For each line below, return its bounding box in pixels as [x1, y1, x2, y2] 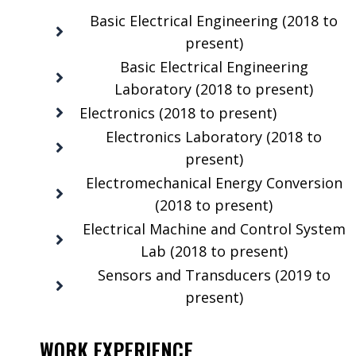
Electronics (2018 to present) [79, 103, 277, 122]
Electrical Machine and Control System [82, 219, 346, 238]
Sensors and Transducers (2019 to [97, 265, 331, 284]
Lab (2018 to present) [140, 241, 288, 261]
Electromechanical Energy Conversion [85, 172, 342, 192]
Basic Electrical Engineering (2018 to [90, 10, 338, 30]
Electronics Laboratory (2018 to [106, 126, 322, 146]
